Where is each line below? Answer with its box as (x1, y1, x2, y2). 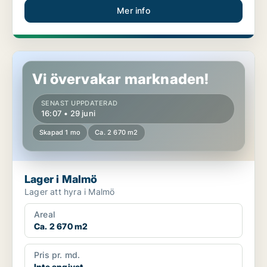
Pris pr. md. (34, 250, 80, 260)
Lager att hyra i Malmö (24, 187, 115, 197)
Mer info (117, 5, 150, 16)
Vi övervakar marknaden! (32, 70, 209, 88)
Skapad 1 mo (39, 128, 81, 137)
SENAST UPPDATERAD (41, 99, 118, 108)
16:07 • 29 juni (41, 108, 95, 119)
